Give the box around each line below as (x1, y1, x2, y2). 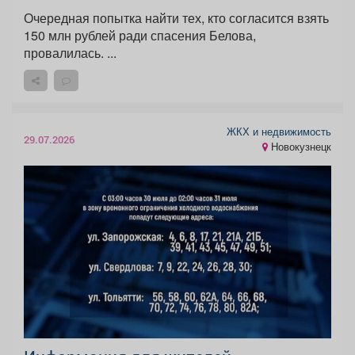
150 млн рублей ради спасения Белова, (24, 26, 256, 45)
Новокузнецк (268, 139, 331, 155)
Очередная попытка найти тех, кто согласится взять (24, 9, 329, 28)
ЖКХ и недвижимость (227, 124, 331, 139)
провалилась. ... (107, 44, 116, 63)
